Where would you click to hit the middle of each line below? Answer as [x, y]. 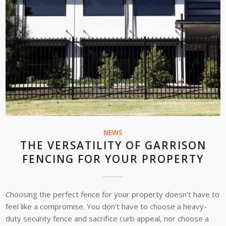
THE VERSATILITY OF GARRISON [113, 145]
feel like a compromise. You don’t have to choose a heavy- [106, 206]
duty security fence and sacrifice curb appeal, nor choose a [107, 218]
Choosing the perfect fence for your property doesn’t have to [113, 194]
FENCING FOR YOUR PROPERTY [113, 159]
